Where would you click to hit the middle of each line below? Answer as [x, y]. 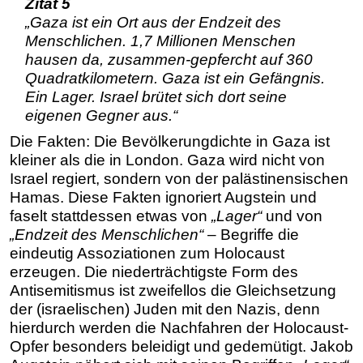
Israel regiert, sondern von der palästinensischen [179, 179]
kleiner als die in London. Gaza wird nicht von [167, 160]
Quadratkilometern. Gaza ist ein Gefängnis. [175, 79]
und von [292, 216]
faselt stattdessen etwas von [111, 216]
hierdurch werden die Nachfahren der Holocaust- [179, 328]
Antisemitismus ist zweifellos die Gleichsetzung [173, 291]
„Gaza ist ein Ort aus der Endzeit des [153, 23]
